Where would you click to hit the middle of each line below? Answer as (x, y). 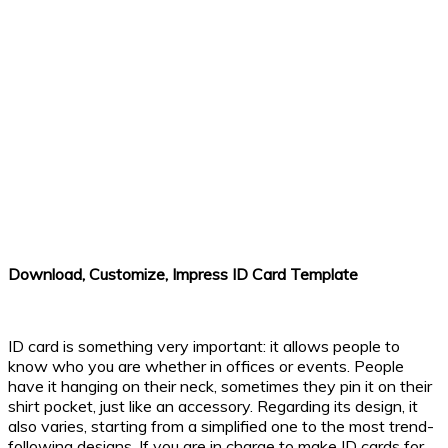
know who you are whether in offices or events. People (206, 366)
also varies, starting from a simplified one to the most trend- (221, 426)
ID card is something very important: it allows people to (204, 346)
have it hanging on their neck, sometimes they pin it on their (220, 386)
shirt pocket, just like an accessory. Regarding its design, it (213, 406)
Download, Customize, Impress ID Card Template (183, 274)
